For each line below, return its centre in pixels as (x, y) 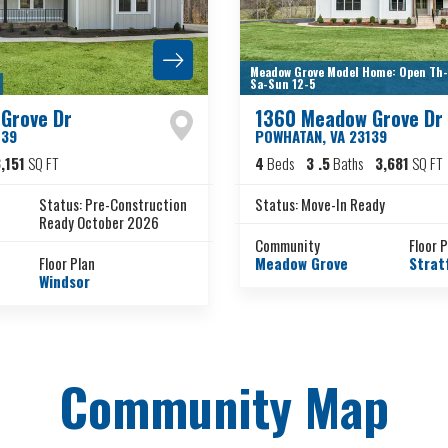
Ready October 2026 (99, 222)
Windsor (64, 281)
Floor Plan (67, 263)
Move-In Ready (343, 204)
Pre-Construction (136, 204)
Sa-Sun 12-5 (283, 84)
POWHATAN (288, 136)
